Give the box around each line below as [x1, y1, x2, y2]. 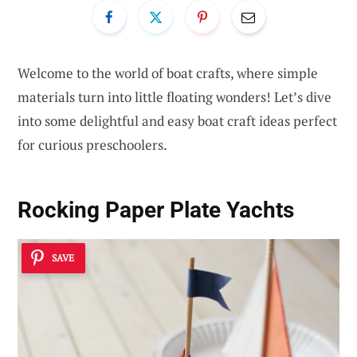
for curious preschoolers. [18, 135, 167, 154]
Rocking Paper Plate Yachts [18, 197, 294, 224]
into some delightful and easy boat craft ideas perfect [18, 111, 337, 130]
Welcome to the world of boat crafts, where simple [18, 63, 318, 82]
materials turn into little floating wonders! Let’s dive [18, 87, 331, 106]
